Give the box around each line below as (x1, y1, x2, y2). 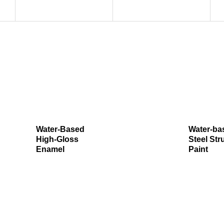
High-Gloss (35, 135, 78, 144)
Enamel (35, 145, 64, 154)
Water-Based (35, 125, 84, 134)
